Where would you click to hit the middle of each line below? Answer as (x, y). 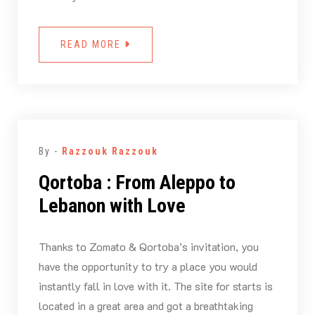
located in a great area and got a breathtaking (146, 306)
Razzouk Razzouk (110, 152)
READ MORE (92, 45)
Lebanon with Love (112, 206)
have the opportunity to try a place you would (148, 266)
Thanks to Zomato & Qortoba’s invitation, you (148, 247)
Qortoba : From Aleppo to (137, 183)
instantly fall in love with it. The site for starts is (155, 286)
